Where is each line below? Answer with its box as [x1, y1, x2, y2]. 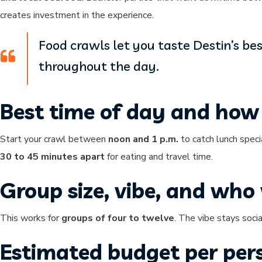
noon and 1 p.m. [108, 133, 178, 146]
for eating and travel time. [105, 150, 213, 163]
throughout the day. [39, 58, 159, 74]
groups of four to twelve [61, 212, 174, 225]
